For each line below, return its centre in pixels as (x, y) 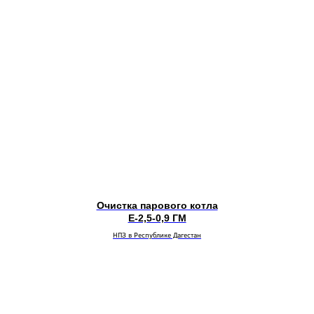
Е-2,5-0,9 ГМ (157, 218)
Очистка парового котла (157, 205)
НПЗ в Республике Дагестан (157, 234)
